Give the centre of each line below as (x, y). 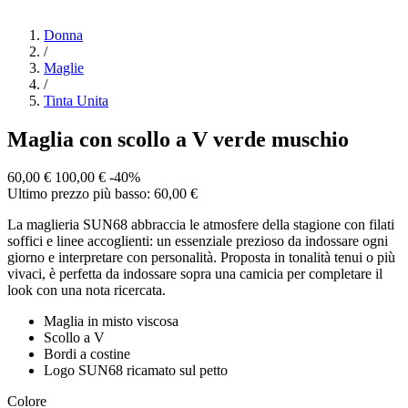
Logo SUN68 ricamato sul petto (136, 371)
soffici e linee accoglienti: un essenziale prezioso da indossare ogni (198, 241)
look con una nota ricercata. (87, 291)
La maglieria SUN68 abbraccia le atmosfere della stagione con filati (201, 225)
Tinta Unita (76, 100)
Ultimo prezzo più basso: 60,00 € (102, 194)
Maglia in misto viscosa (111, 321)
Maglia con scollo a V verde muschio (178, 139)
